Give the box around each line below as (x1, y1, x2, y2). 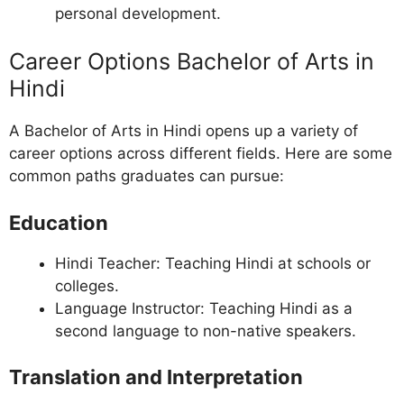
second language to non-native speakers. (55, 321, 356, 340)
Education (9, 210, 108, 234)
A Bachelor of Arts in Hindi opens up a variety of (9, 122, 358, 141)
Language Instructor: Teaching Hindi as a (55, 298, 353, 317)
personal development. (55, 4, 221, 23)
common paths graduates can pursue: (9, 167, 284, 186)
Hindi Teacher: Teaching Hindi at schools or (55, 253, 371, 272)
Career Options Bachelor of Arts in (9, 48, 374, 76)
